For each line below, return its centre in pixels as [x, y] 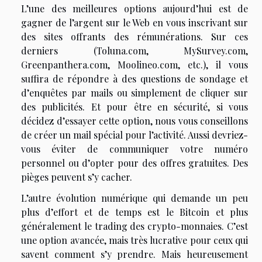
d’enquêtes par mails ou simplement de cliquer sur [135, 93]
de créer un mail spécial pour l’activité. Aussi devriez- [135, 135]
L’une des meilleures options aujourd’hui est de [135, 9]
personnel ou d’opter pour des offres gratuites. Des [135, 163]
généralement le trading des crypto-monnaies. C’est [135, 226]
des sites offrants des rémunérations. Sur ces [135, 37]
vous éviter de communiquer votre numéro [135, 149]
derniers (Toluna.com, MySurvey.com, [135, 51]
